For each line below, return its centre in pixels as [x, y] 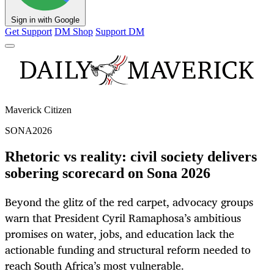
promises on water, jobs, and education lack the [120, 234]
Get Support [28, 32]
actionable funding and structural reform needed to [128, 250]
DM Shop [74, 32]
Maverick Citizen [38, 110]
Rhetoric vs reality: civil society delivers [131, 157]
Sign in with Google [45, 20]
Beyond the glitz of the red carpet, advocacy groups [129, 202]
